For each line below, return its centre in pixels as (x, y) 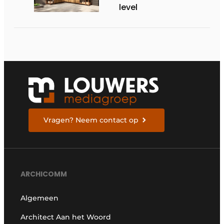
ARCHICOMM (44, 174)
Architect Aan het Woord (66, 217)
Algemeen (40, 198)
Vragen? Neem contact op (91, 120)
